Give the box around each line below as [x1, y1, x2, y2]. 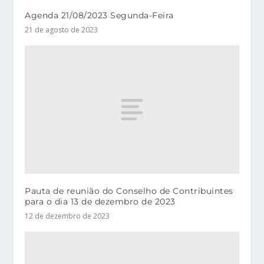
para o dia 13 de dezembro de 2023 [25, 196, 176, 207]
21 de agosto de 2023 [25, 24, 98, 35]
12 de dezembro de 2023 [25, 210, 110, 221]
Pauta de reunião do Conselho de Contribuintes [25, 185, 233, 196]
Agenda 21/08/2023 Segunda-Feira [25, 9, 174, 21]
